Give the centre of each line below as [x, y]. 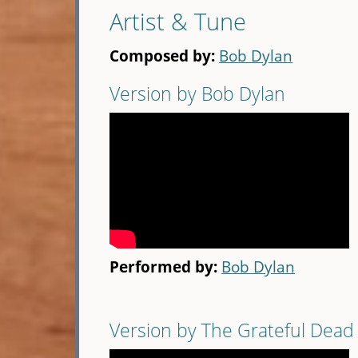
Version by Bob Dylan [198, 94]
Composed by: [165, 56]
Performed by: [166, 267]
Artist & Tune [178, 22]
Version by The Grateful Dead [232, 330]
